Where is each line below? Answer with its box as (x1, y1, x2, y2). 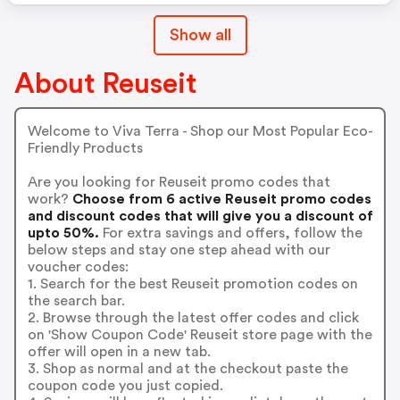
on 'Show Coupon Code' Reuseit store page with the (27, 327, 372, 342)
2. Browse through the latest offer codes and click (27, 310, 359, 325)
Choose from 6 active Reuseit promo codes (68, 191, 371, 206)
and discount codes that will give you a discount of (27, 208, 373, 223)
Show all (169, 27, 231, 43)
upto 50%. (27, 225, 99, 240)
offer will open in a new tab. (27, 344, 211, 359)
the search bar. (27, 293, 125, 308)
